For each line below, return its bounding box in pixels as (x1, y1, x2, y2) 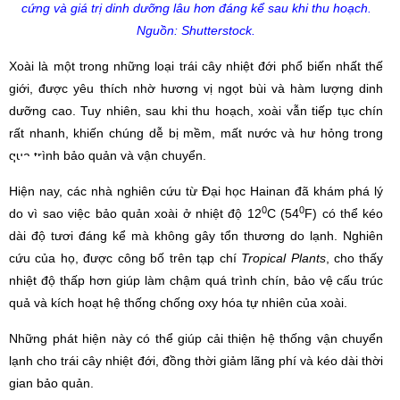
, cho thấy (325, 251, 384, 266)
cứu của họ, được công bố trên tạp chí (9, 251, 242, 266)
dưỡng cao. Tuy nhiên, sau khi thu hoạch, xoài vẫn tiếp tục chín (9, 104, 384, 119)
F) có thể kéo (304, 206, 384, 221)
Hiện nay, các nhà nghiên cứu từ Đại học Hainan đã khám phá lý (9, 184, 384, 199)
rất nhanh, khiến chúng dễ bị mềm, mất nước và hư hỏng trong (9, 126, 384, 141)
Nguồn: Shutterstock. (137, 23, 256, 38)
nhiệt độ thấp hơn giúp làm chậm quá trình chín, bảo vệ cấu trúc (9, 273, 384, 288)
